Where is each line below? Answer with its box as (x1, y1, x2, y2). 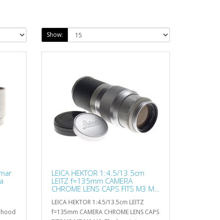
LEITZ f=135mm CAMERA (51, 175, 133, 186)
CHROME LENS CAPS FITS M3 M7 (51, 183, 159, 193)
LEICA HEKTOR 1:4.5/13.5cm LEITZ (51, 197, 144, 206)
